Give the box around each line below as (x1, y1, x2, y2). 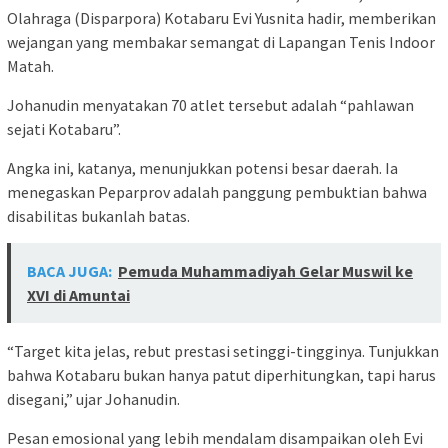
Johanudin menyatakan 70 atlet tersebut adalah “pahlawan (7, 94, 414, 115)
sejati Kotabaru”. (7, 118, 121, 139)
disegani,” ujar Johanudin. (7, 388, 180, 409)
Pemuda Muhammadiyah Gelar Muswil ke (118, 260, 413, 281)
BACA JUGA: (27, 260, 112, 281)
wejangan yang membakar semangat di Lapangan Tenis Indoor (7, 31, 435, 52)
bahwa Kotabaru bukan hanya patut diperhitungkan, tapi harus (7, 364, 436, 385)
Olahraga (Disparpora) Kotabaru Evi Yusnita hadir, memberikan (7, 7, 436, 28)
